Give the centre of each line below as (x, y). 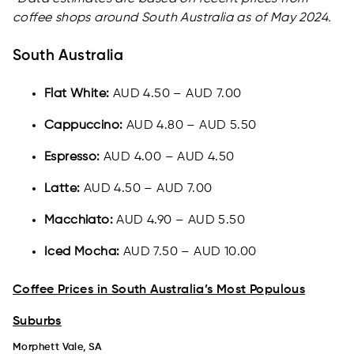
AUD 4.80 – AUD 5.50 (190, 126)
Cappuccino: (84, 126)
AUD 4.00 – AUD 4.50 (167, 158)
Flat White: (77, 94)
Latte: (62, 189)
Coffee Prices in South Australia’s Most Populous (159, 290)
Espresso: (72, 158)
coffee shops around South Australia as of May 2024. (172, 19)
